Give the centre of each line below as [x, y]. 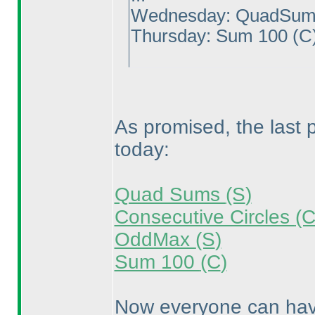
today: [142, 149]
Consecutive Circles [205, 217]
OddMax [155, 239]
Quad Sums [170, 194]
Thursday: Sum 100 [211, 36]
